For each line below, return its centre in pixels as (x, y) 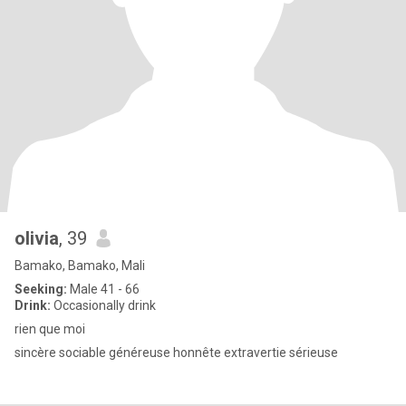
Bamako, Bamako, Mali (80, 266)
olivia (37, 238)
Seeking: (41, 289)
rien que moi (50, 329)
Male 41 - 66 (103, 289)
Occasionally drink (103, 305)
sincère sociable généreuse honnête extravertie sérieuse (176, 353)
